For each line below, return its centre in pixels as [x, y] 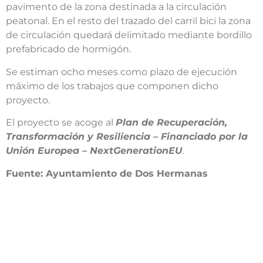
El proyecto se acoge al [61, 123]
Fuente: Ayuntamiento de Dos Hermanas [107, 173]
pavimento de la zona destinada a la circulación [116, 7]
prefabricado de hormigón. [68, 49]
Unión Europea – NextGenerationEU [94, 151]
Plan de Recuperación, [171, 123]
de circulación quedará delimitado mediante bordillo [129, 35]
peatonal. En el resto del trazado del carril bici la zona [128, 21]
